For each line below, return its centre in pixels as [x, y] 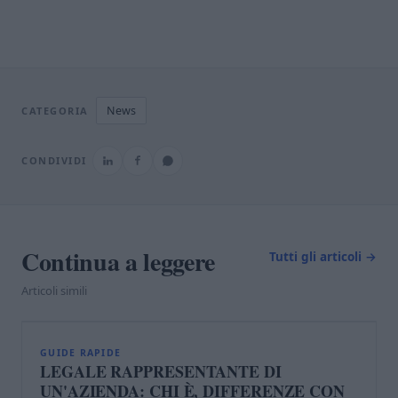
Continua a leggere [118, 261]
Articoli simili [54, 290]
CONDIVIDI [54, 161]
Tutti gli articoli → [323, 256]
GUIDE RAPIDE [81, 352]
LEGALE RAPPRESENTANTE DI [161, 371]
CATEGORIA [55, 110]
